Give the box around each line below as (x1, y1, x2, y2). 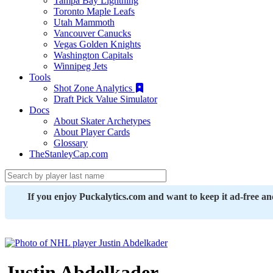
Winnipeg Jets (54, 61, 107, 71)
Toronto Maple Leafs (54, 6, 135, 16)
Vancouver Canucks (54, 28, 131, 38)
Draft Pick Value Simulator (54, 94, 157, 104)
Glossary (54, 138, 88, 148)
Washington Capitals (54, 50, 133, 60)
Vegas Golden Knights (54, 39, 141, 49)
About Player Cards (54, 127, 130, 137)
